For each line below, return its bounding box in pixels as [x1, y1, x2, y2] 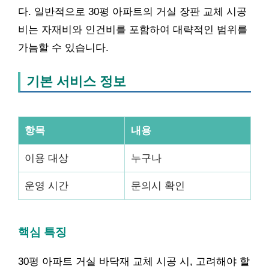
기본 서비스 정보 [26, 73, 126, 89]
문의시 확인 [131, 179, 185, 192]
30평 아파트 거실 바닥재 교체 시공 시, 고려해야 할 [18, 255, 250, 267]
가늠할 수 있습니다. [18, 41, 109, 53]
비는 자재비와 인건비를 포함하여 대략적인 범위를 [18, 23, 247, 35]
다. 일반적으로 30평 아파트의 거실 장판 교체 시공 [18, 5, 247, 17]
